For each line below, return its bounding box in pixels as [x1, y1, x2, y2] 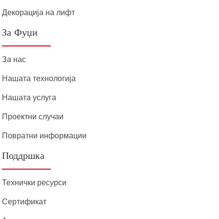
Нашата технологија [2, 74, 76, 83]
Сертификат [2, 197, 47, 206]
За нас [2, 55, 26, 64]
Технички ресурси [2, 178, 67, 187]
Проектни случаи [2, 112, 64, 121]
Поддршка [2, 148, 45, 164]
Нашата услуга [2, 93, 57, 102]
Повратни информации [2, 131, 87, 140]
